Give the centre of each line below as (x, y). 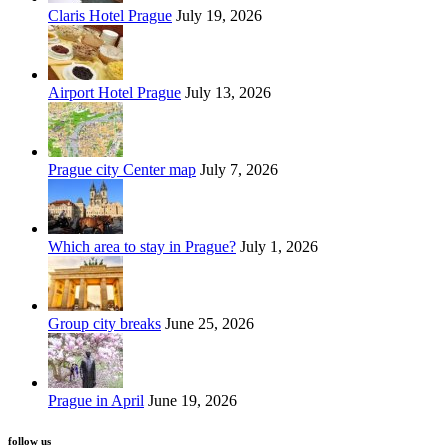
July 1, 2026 (277, 247)
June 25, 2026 (207, 324)
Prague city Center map (122, 170)
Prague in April (96, 401)
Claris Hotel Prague (110, 16)
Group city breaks (104, 324)
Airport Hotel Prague (114, 93)
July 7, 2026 (237, 170)
